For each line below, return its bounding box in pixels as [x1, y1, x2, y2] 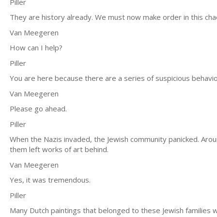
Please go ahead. [10, 104, 67, 113]
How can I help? [10, 43, 62, 52]
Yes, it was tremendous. [10, 175, 91, 185]
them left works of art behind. [10, 144, 108, 154]
